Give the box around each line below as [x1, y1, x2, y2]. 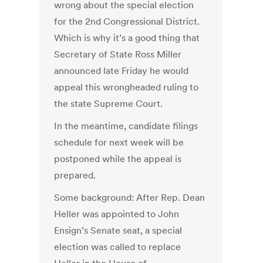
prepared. [54, 169, 96, 181]
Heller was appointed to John [54, 208, 180, 220]
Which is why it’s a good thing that [54, 32, 200, 44]
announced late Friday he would [54, 65, 189, 77]
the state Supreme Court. [54, 97, 163, 110]
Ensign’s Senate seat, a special [54, 224, 183, 237]
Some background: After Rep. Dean [54, 191, 205, 204]
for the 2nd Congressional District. [54, 15, 200, 28]
